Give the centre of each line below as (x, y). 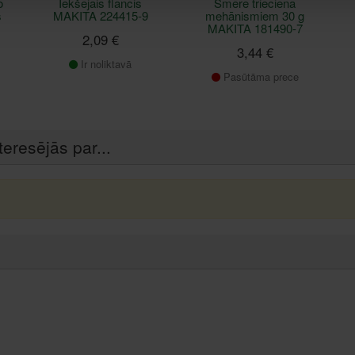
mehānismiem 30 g (255, 15)
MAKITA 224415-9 (100, 15)
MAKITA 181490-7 (255, 28)
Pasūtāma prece (259, 76)
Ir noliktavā (105, 63)
